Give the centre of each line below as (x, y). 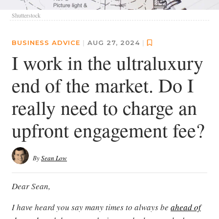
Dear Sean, (31, 186)
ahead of (186, 207)
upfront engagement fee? (108, 130)
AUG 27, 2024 (115, 43)
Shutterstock (26, 15)
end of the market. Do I (103, 85)
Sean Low (54, 158)
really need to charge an (104, 108)
